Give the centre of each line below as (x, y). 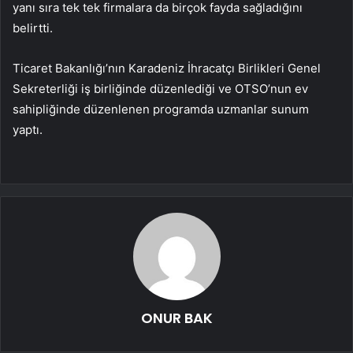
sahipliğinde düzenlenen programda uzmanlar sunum (161, 109)
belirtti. (33, 28)
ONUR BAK (176, 318)
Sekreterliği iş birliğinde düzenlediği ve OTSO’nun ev (160, 88)
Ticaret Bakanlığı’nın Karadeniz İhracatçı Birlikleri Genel (167, 68)
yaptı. (28, 129)
